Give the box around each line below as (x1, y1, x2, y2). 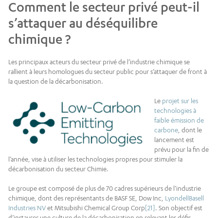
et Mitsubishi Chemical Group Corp (46, 204, 145, 212)
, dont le (178, 126, 202, 134)
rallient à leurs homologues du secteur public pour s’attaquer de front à (8, 68, 207, 76)
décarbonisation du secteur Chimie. (8, 165, 109, 173)
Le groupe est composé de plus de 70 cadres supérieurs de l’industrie (8, 184, 201, 193)
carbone (154, 126, 178, 134)
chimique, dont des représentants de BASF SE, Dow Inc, (8, 194, 165, 202)
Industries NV (8, 204, 46, 212)
